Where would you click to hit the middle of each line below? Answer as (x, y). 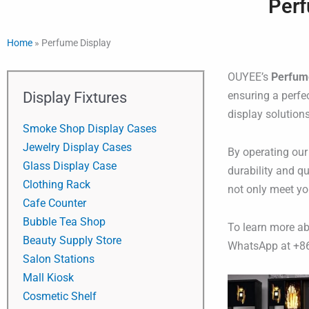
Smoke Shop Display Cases (90, 128)
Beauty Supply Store (72, 240)
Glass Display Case (70, 166)
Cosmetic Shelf (60, 296)
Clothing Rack (57, 184)
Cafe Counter (54, 203)
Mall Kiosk (48, 277)
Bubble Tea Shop (64, 221)
